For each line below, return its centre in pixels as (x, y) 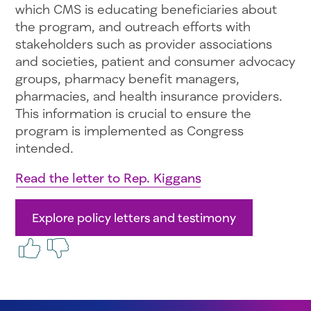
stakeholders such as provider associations (143, 43)
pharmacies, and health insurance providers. (149, 95)
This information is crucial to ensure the (133, 113)
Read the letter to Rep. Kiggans (108, 177)
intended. (44, 148)
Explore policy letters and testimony (134, 217)
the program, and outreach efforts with (133, 26)
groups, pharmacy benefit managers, (127, 78)
